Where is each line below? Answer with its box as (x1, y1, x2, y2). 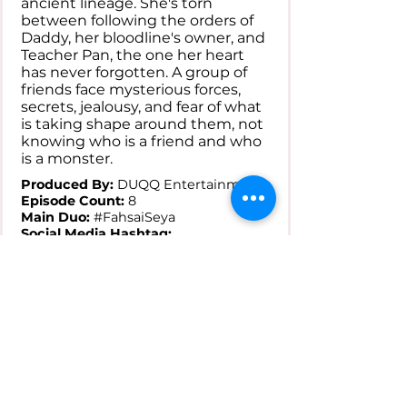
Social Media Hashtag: (21, 225, 172, 242)
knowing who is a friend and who (21, 133, 262, 150)
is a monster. (21, 150, 113, 167)
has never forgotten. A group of (21, 64, 247, 81)
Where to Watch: (21, 258, 137, 274)
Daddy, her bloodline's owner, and (21, 29, 265, 46)
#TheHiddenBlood (21, 242, 144, 258)
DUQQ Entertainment (114, 176, 263, 193)
